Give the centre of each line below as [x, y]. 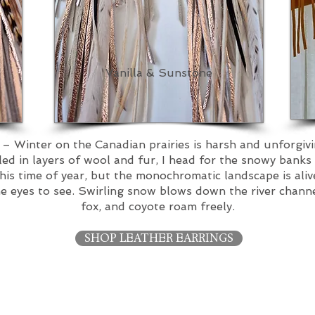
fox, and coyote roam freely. [157, 207]
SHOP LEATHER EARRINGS [159, 238]
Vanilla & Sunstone [159, 73]
